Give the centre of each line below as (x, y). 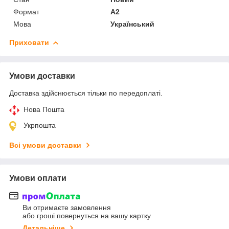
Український (133, 24)
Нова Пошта (44, 109)
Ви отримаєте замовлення (67, 208)
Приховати (29, 42)
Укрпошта (40, 125)
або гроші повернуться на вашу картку (87, 216)
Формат (26, 12)
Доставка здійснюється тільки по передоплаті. (86, 93)
